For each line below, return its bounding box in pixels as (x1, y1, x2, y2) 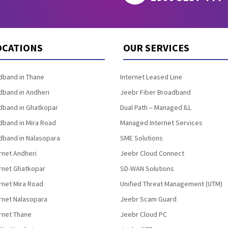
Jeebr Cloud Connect (120, 148, 184, 158)
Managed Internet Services (120, 118, 203, 127)
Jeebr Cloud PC (120, 209, 167, 219)
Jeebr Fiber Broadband (120, 87, 191, 97)
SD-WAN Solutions (120, 163, 174, 173)
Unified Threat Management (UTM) (120, 179, 222, 188)
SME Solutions (120, 133, 163, 142)
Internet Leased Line (120, 72, 182, 81)
